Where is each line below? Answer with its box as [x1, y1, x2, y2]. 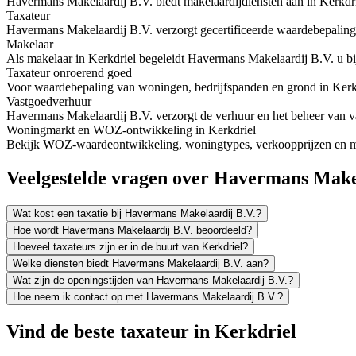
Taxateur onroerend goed [6, 66, 132, 80]
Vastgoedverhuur [6, 95, 91, 109]
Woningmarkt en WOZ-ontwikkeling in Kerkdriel [6, 123, 256, 137]
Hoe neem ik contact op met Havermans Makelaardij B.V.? [13, 291, 283, 304]
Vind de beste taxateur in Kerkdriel [6, 321, 296, 342]
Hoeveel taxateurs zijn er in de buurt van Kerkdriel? [13, 241, 248, 253]
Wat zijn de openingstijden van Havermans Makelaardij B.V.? [13, 274, 293, 287]
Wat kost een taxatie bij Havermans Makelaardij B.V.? [13, 207, 261, 220]
